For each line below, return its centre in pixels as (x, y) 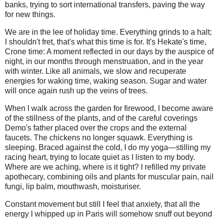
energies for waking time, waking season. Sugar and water (106, 81)
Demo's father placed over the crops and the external (96, 128)
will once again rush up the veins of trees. (76, 91)
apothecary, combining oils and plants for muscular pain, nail (109, 176)
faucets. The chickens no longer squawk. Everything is (99, 137)
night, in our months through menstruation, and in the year (104, 62)
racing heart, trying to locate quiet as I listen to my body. (100, 157)
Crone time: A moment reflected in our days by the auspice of (109, 52)
